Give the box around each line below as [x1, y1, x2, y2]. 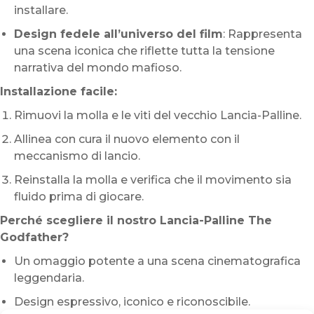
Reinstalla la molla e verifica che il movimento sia [14, 172, 292, 186]
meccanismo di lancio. [14, 149, 140, 163]
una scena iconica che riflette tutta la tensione [14, 43, 275, 57]
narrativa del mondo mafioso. [14, 60, 182, 74]
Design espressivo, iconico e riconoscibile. [14, 294, 250, 308]
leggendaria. [14, 271, 84, 285]
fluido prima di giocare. [14, 189, 144, 203]
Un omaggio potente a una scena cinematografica [14, 254, 301, 268]
